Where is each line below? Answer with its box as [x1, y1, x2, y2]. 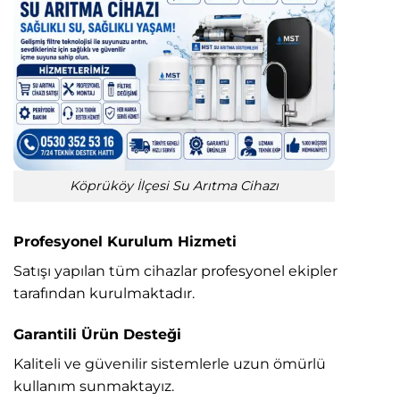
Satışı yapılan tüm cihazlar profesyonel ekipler [13, 262, 337, 279]
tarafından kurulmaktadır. [13, 284, 195, 302]
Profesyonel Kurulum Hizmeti [13, 232, 237, 250]
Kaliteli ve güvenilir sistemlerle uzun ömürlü [13, 354, 326, 372]
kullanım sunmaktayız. [13, 377, 174, 395]
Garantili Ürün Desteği [13, 325, 181, 343]
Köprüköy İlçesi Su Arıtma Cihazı [70, 178, 279, 195]
